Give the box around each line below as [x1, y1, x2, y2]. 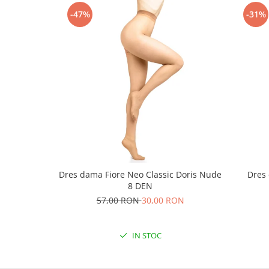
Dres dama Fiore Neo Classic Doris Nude [59, 169, 222, 180]
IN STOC [130, 230, 162, 241]
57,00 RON [96, 195, 142, 206]
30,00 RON [141, 195, 184, 206]
